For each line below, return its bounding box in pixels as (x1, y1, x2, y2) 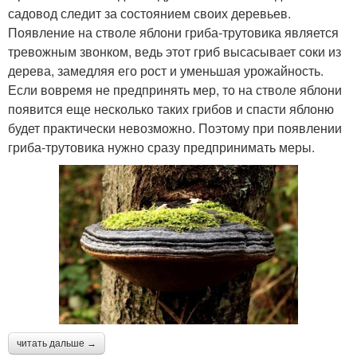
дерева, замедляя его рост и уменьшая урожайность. (8, 61, 324, 80)
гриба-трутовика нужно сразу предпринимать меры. (8, 138, 315, 156)
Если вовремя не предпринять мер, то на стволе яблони (8, 80, 342, 99)
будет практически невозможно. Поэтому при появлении (8, 119, 342, 137)
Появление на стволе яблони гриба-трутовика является (8, 23, 339, 41)
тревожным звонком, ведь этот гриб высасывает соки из (8, 42, 341, 61)
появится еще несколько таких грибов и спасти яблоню (8, 100, 334, 118)
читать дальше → (17, 338, 96, 350)
